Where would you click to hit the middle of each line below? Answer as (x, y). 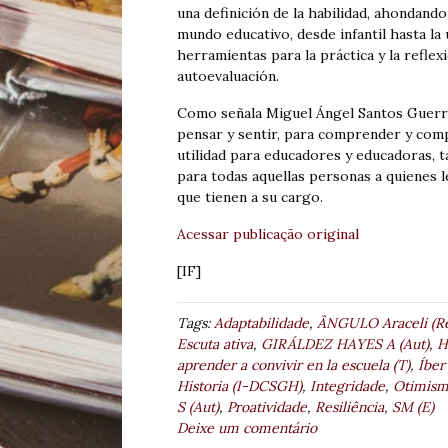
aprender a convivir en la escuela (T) (293, 365)
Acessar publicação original (268, 234)
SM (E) (413, 407)
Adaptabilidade (261, 323)
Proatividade (267, 407)
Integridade (347, 386)
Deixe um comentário (247, 428)
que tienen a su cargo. (250, 197)
